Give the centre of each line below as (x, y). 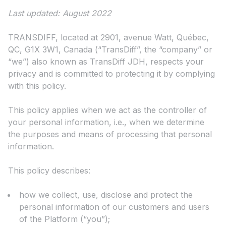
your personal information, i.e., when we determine (106, 122)
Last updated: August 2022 (60, 13)
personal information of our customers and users (114, 207)
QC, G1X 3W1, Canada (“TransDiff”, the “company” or (110, 50)
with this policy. (37, 86)
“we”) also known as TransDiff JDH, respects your (106, 62)
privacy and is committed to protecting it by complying (111, 74)
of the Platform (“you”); (65, 219)
